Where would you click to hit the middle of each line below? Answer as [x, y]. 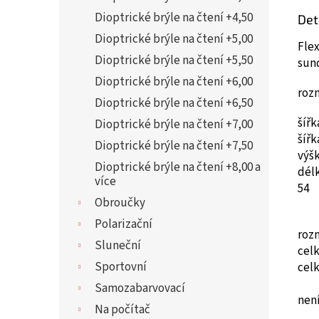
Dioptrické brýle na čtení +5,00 [174, 39]
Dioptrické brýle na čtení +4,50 [174, 18]
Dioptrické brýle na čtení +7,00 [174, 125]
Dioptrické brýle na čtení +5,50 [174, 61]
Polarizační [124, 224]
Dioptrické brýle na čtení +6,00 [174, 82]
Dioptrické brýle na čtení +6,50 [174, 103]
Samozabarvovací [140, 288]
